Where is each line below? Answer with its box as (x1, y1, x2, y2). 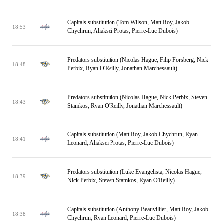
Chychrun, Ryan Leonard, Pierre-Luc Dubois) (67, 214, 176, 221)
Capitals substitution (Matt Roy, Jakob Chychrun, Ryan (67, 131, 198, 138)
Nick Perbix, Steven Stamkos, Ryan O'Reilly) (67, 177, 175, 184)
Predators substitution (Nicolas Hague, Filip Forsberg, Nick (67, 56, 208, 63)
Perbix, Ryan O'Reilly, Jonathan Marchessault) (67, 65, 177, 72)
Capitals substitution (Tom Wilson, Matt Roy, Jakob (67, 19, 189, 26)
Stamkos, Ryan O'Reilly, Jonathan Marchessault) (67, 102, 182, 109)
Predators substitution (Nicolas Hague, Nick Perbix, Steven (67, 94, 207, 101)
